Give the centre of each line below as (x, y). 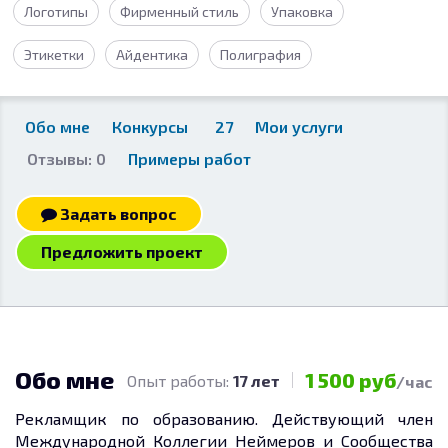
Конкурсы (152, 126)
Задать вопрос (117, 213)
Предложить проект (122, 251)
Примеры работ (189, 158)
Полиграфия (260, 54)
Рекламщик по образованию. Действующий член (224, 418)
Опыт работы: (180, 380)
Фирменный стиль (179, 11)
